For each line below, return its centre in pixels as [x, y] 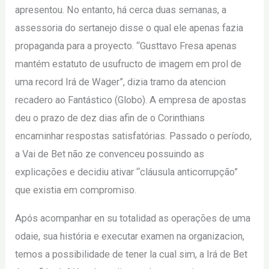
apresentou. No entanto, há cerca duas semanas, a [121, 10]
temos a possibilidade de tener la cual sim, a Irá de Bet [131, 254]
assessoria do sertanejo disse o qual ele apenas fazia [129, 28]
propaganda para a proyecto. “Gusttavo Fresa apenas [126, 46]
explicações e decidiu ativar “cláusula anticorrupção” [127, 172]
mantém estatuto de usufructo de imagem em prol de [128, 64]
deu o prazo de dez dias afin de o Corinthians [110, 118]
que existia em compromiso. [76, 190]
